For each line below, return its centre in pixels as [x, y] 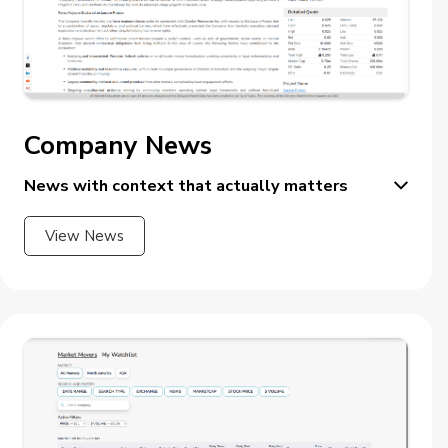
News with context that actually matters [186, 185]
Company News [118, 145]
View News [84, 235]
